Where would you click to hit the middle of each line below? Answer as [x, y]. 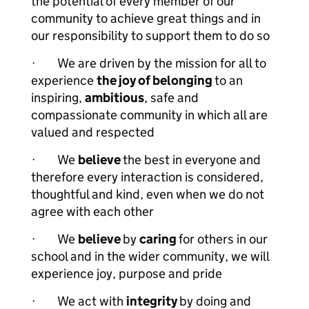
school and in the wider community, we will [150, 256]
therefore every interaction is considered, [147, 177]
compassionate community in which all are [149, 115]
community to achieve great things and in [146, 18]
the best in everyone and [192, 160]
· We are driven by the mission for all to [149, 63]
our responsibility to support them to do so [150, 36]
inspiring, [58, 98]
